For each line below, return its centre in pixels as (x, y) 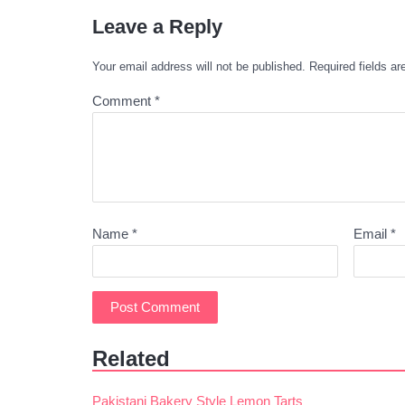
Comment (123, 101)
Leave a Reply (157, 27)
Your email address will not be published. (199, 66)
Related (131, 358)
